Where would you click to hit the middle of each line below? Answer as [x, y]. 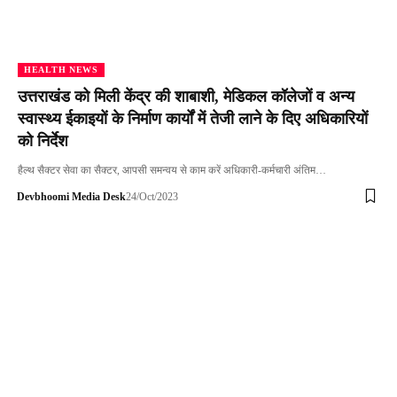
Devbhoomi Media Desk [71, 196]
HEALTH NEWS [61, 69]
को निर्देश [43, 140]
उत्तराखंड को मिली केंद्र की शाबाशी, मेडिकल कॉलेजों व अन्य [186, 96]
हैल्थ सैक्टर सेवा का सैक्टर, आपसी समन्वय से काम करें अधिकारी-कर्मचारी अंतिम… [172, 170]
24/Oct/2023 [152, 196]
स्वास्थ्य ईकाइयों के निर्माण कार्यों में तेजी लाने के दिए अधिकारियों [193, 118]
